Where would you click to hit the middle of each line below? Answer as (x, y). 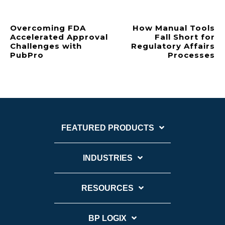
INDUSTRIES (107, 158)
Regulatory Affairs (173, 46)
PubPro (28, 55)
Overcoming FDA (48, 28)
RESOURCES (107, 188)
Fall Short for (185, 37)
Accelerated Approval (59, 37)
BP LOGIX (107, 218)
